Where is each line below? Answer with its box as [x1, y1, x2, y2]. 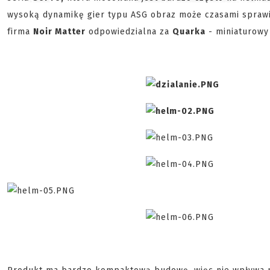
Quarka [172, 27, 206, 37]
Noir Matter [33, 27, 86, 37]
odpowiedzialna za [86, 27, 172, 37]
